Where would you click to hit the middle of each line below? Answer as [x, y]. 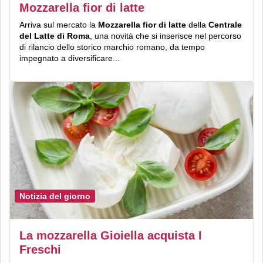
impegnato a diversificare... [70, 58]
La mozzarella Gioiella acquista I [111, 235]
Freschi [40, 249]
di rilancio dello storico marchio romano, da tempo [112, 47]
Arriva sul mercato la [59, 25]
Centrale [225, 25]
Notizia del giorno [55, 196]
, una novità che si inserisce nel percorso [166, 36]
